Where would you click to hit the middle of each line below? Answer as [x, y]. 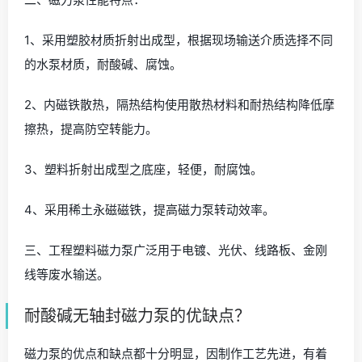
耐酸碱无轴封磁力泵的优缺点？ [137, 316]
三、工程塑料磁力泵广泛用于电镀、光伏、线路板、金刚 [176, 250]
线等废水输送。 [67, 274]
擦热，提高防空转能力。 [91, 128]
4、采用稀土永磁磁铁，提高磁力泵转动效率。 [149, 209]
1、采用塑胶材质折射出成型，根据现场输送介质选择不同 [179, 40]
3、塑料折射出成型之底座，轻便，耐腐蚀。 [143, 169]
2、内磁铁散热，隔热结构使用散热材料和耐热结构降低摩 [179, 104]
